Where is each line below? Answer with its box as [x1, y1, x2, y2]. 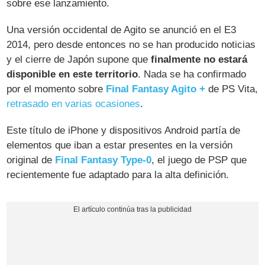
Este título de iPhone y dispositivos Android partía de [7, 124, 241, 136]
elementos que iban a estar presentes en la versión [7, 139, 233, 151]
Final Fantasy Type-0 [55, 154, 152, 166]
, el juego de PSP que [151, 154, 247, 166]
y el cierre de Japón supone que [7, 53, 151, 65]
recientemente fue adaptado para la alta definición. [7, 169, 230, 180]
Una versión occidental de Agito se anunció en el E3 [7, 24, 237, 35]
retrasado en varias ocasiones [7, 98, 141, 109]
